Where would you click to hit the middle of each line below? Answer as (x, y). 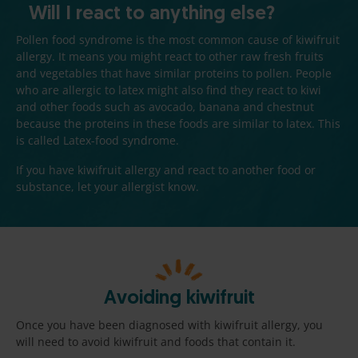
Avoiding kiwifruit (179, 299)
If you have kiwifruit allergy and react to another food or (166, 169)
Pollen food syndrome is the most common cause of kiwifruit (178, 39)
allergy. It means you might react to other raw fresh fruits (170, 56)
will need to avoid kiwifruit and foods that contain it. (156, 342)
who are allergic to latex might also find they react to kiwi (169, 89)
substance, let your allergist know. (107, 186)
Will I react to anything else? (152, 14)
